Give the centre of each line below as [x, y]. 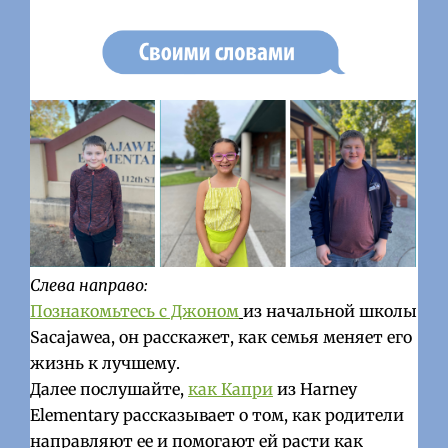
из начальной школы [330, 311]
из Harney [315, 389]
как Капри [231, 389]
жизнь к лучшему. [105, 363]
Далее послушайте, [109, 389]
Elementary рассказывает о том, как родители [217, 415]
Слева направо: [89, 285]
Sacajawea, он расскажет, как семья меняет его [221, 337]
